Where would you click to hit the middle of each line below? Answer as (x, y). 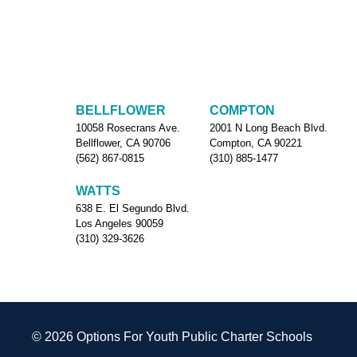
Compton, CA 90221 (255, 143)
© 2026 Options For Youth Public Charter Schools (172, 337)
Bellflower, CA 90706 (123, 143)
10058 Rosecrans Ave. (127, 128)
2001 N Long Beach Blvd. (268, 128)
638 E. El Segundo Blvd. (132, 208)
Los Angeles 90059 (119, 224)
